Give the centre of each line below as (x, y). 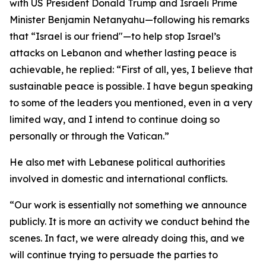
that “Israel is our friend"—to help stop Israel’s (115, 36)
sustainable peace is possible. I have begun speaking (131, 86)
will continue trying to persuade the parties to (114, 255)
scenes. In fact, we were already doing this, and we (127, 238)
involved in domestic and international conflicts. (118, 179)
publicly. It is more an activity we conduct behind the (130, 221)
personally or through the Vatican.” (89, 136)
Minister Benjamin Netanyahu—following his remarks (129, 20)
